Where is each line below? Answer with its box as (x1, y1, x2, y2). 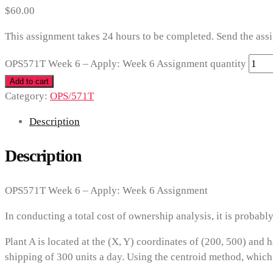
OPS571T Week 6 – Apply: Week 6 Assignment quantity (5, 57, 246, 69)
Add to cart (10, 76, 49, 86)
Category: (5, 90, 50, 102)
